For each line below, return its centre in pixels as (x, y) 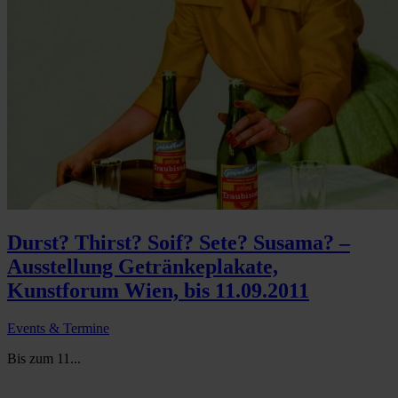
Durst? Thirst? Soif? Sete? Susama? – (179, 243)
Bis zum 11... (44, 359)
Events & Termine (58, 329)
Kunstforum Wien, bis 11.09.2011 (158, 291)
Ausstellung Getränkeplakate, (143, 267)
